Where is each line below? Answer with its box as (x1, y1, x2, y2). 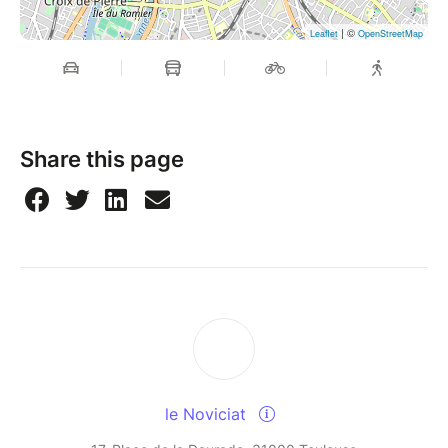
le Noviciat (165, 403, 251, 424)
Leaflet (310, 26, 338, 40)
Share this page (20, 145, 184, 172)
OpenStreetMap (358, 26, 423, 40)
